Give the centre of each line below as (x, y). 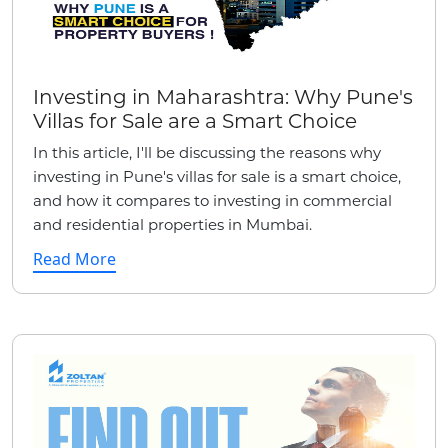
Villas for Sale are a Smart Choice (195, 120)
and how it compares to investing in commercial (212, 200)
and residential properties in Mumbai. (172, 224)
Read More (74, 258)
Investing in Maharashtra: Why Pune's (223, 96)
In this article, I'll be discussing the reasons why (207, 152)
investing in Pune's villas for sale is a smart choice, (217, 176)
